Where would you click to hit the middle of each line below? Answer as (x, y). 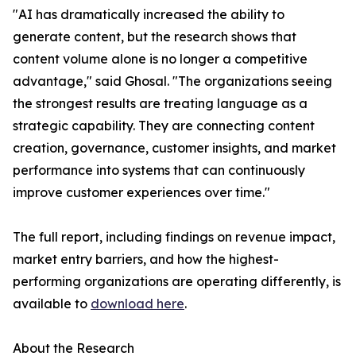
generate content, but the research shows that (155, 37)
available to (52, 304)
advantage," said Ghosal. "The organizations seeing (172, 81)
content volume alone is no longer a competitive (160, 59)
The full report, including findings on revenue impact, (174, 237)
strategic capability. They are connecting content (164, 126)
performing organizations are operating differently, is (177, 282)
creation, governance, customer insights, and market (174, 148)
